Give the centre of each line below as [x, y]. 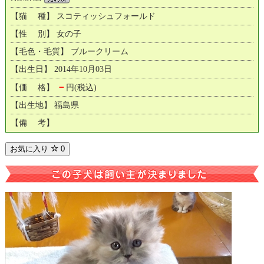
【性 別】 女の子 [46, 34]
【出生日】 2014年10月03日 [61, 69]
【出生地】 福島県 [44, 105]
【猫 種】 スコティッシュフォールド [83, 16]
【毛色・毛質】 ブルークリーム [69, 51]
